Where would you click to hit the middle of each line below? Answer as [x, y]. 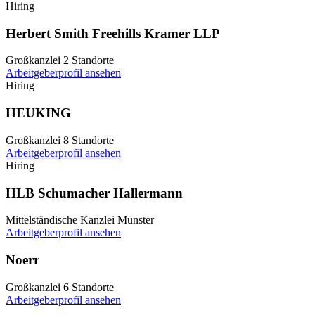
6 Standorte [89, 287]
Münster [136, 220]
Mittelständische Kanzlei [60, 220]
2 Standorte [89, 60]
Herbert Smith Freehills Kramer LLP [113, 33]
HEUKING [38, 113]
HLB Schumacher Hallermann [94, 193]
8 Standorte [89, 140]
